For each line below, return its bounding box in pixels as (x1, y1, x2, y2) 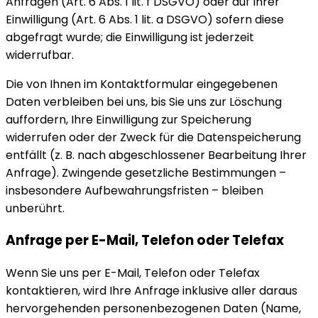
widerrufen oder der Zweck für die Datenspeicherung (6, 128, 301, 146)
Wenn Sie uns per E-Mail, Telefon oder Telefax (6, 265, 260, 282)
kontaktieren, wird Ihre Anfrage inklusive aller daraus (6, 283, 297, 300)
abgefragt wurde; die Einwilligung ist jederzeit (6, 28, 254, 45)
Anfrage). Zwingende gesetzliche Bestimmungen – (6, 164, 286, 181)
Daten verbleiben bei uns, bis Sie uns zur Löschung (6, 93, 282, 110)
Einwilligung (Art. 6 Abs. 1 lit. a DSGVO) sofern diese (6, 11, 284, 28)
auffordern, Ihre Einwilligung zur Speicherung (6, 111, 251, 128)
